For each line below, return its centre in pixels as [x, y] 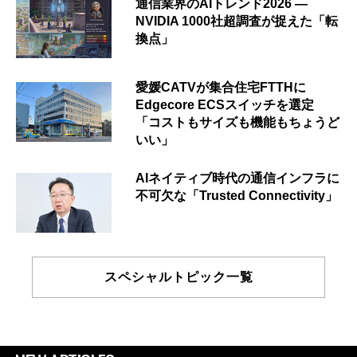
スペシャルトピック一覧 [178, 277]
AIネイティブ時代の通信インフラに [237, 178]
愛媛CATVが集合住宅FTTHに [221, 88]
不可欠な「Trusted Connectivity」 [237, 196]
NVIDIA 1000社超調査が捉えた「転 [237, 22]
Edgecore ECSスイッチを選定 [225, 105]
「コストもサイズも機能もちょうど [237, 123]
